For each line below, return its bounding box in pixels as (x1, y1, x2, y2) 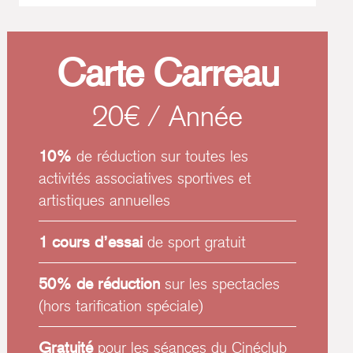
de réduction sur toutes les (72, 147, 249, 165)
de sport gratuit (147, 232, 247, 251)
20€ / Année (92, 99, 243, 133)
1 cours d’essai (39, 232, 148, 251)
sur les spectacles (165, 274, 281, 293)
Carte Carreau (56, 50, 279, 95)
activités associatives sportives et (39, 169, 252, 188)
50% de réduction (39, 274, 165, 293)
